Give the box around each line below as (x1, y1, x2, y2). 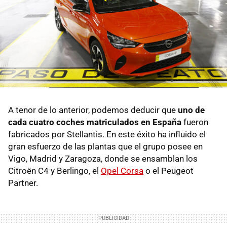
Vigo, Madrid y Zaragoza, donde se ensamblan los (8, 154, 198, 164)
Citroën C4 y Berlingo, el (8, 166, 101, 176)
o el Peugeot (143, 166, 194, 176)
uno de (178, 105, 205, 116)
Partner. (8, 178, 38, 188)
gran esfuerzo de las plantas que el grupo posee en (8, 141, 203, 152)
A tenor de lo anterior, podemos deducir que (8, 105, 178, 116)
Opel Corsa (101, 166, 143, 176)
